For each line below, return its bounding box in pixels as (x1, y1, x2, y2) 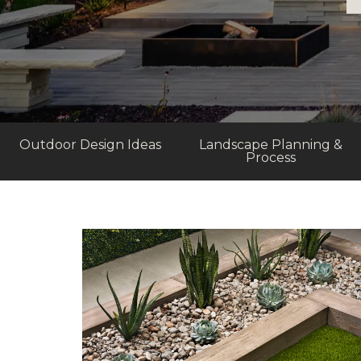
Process (246, 150, 296, 165)
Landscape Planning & (199, 137, 342, 152)
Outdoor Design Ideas (19, 137, 161, 152)
